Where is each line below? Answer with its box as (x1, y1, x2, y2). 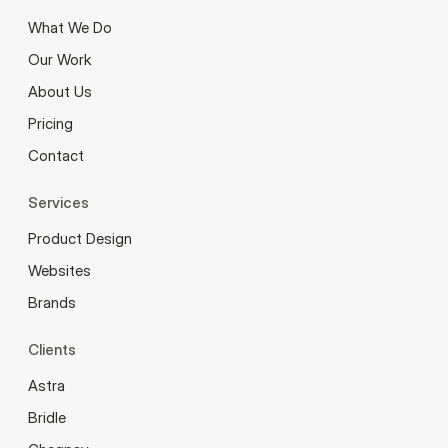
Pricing (28, 113, 73, 133)
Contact (28, 145, 84, 165)
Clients (28, 339, 76, 359)
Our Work (28, 49, 91, 69)
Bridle (28, 407, 66, 427)
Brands (28, 292, 76, 312)
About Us (28, 81, 92, 101)
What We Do (28, 17, 112, 37)
